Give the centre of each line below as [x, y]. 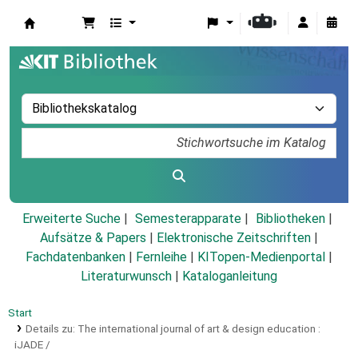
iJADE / [32, 345]
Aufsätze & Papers [93, 238]
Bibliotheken [290, 219]
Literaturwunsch [126, 276]
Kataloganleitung [230, 276]
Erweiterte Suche [71, 219]
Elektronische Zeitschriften [234, 238]
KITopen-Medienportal [261, 257]
